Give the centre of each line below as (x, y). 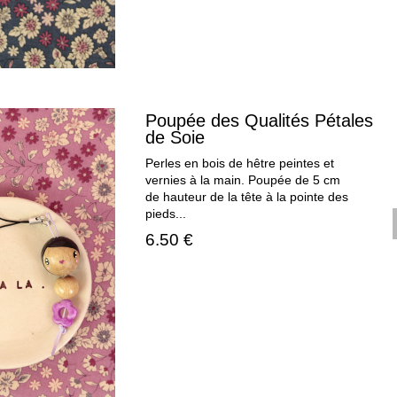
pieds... (166, 214)
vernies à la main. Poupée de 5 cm (243, 181)
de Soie (175, 138)
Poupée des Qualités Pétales (260, 121)
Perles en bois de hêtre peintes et (240, 164)
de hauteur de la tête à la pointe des (247, 198)
